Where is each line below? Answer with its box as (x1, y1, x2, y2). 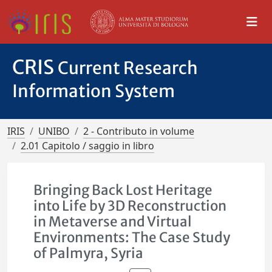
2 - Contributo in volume (83, 124, 194, 138)
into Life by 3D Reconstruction (33, 197, 227, 214)
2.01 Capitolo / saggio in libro (21, 139, 154, 152)
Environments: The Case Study (33, 229, 231, 246)
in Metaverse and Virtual (33, 213, 192, 230)
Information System (12, 80, 175, 102)
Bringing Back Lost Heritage (33, 182, 213, 199)
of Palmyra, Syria (33, 245, 144, 262)
